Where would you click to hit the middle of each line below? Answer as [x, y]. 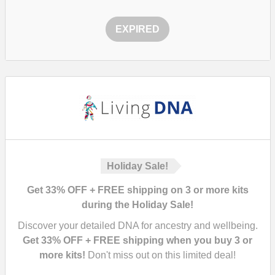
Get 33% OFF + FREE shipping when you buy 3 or [137, 240]
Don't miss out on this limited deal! [161, 255]
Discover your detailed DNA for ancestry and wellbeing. [137, 226]
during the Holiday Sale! [137, 205]
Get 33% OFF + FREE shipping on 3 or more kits [137, 190]
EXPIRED [137, 29]
